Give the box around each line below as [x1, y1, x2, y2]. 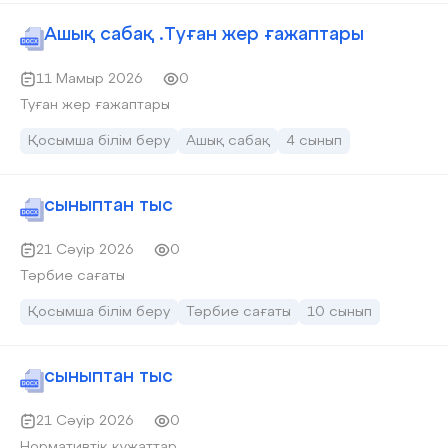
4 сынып [286, 134, 342, 148]
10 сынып [307, 305, 372, 319]
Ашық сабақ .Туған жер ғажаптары [44, 26, 364, 44]
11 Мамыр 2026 [36, 72, 143, 86]
